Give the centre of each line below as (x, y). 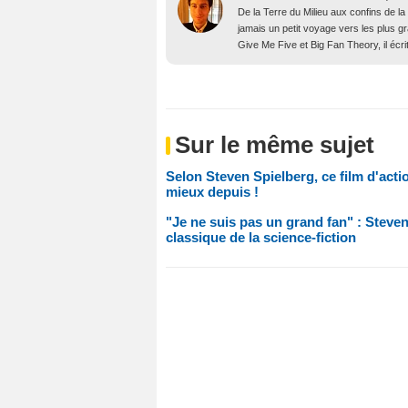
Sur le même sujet (275, 145)
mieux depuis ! (212, 192)
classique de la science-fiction (261, 237)
